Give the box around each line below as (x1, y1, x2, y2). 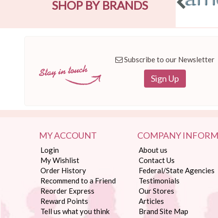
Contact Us (139, 156, 175, 165)
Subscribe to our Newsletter (123, 55, 215, 64)
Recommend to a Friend (40, 176, 116, 185)
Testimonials (139, 176, 180, 185)
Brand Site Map (139, 207, 189, 216)
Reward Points (40, 197, 88, 206)
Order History (40, 166, 86, 175)
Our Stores (139, 186, 175, 196)
